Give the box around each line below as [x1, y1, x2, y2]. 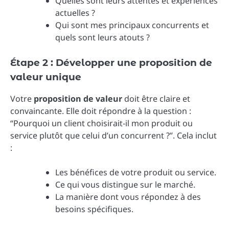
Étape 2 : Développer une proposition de [10, 57, 212, 69]
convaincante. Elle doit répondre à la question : [10, 105, 191, 117]
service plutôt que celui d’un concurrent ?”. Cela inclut [10, 130, 217, 142]
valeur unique [10, 71, 81, 83]
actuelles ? [55, 7, 95, 19]
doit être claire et [122, 93, 190, 105]
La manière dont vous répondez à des [55, 191, 201, 203]
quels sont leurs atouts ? [55, 32, 150, 43]
